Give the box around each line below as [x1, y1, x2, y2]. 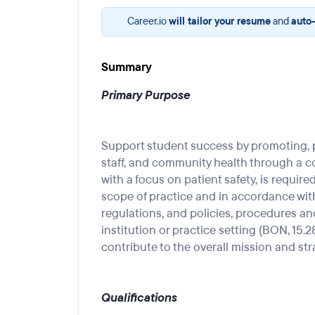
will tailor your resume [169, 15, 271, 28]
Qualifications [101, 290, 177, 306]
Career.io [127, 15, 169, 28]
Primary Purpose [101, 87, 191, 103]
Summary [101, 59, 152, 75]
